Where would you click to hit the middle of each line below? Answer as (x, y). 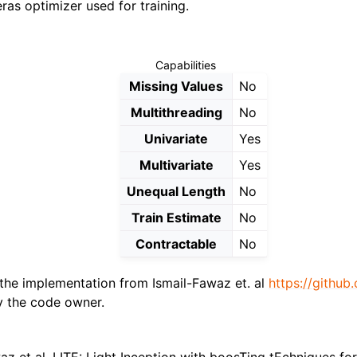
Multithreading (176, 113)
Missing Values (177, 86)
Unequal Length (177, 192)
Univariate (177, 139)
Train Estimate (176, 218)
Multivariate (176, 165)
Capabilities (186, 65)
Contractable (177, 244)
